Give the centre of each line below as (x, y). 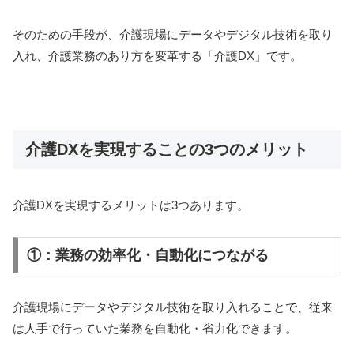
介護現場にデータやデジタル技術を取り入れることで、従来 (173, 307)
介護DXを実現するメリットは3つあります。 (131, 205)
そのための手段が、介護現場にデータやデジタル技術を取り (173, 34)
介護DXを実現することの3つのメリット (167, 149)
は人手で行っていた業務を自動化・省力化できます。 (155, 328)
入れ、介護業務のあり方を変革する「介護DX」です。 (157, 55)
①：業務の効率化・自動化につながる (147, 255)
